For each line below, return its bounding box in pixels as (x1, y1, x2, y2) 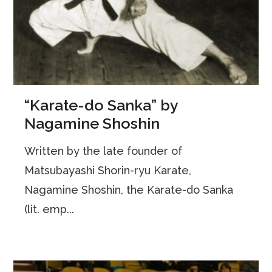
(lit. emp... (24, 202, 75, 216)
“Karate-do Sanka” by (24, 95, 178, 114)
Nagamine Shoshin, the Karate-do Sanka (24, 183, 234, 196)
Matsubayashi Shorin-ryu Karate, (24, 163, 192, 177)
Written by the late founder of (24, 144, 183, 157)
